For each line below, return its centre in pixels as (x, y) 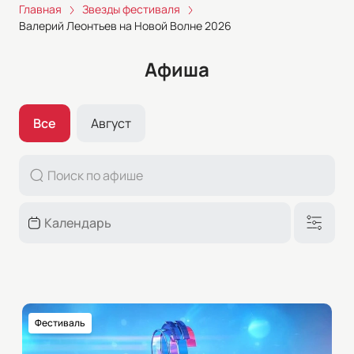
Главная (40, 9)
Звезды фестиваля (131, 9)
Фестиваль (60, 322)
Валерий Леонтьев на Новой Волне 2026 (125, 26)
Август (111, 123)
